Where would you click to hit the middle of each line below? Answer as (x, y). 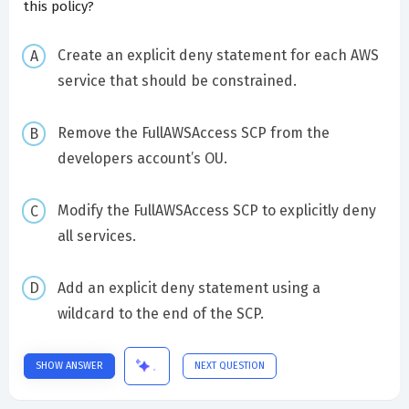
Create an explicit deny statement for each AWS (218, 56)
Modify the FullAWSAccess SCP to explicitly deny (216, 210)
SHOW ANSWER (69, 365)
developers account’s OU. (142, 158)
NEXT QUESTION (230, 365)
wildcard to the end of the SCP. (160, 313)
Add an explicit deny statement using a (189, 288)
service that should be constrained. (177, 81)
